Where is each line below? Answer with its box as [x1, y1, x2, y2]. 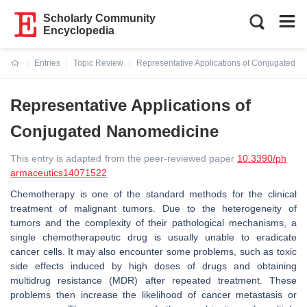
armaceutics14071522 [10, 167, 107, 178]
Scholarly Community [43, 12, 156, 24]
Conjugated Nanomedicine [10, 122, 219, 140]
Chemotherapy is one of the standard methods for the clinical [10, 188, 297, 199]
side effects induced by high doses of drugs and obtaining [10, 260, 297, 271]
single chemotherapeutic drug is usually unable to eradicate [10, 232, 297, 243]
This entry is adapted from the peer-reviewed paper [10, 153, 237, 164]
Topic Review [73, 58, 123, 68]
